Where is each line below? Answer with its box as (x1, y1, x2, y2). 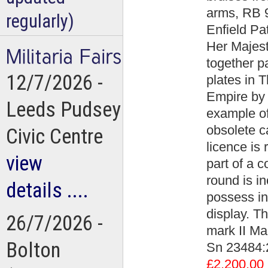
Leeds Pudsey (6, 97, 121, 123)
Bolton (6, 237, 60, 263)
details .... (6, 178, 89, 203)
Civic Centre (6, 124, 103, 150)
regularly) (6, 10, 74, 32)
